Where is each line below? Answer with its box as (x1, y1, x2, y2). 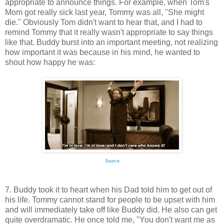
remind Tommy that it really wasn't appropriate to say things (5, 28, 213, 37)
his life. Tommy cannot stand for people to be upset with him (5, 195, 215, 204)
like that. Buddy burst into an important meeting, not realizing (5, 38, 218, 47)
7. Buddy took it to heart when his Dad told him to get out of (5, 185, 212, 194)
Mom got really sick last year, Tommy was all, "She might (5, 8, 204, 17)
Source (104, 158, 119, 164)
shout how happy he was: (5, 58, 95, 67)
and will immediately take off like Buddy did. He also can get (5, 205, 217, 214)
